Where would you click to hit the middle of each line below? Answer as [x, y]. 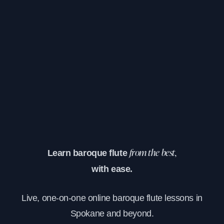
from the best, [153, 153]
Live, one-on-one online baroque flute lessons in [112, 198]
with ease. [112, 169]
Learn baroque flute [88, 153]
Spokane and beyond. [112, 213]
